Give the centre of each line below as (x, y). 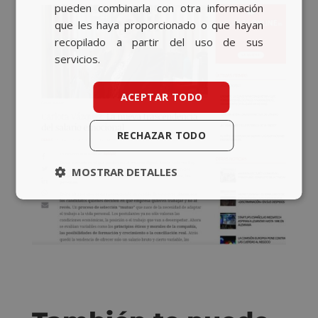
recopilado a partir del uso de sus (159, 42)
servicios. (78, 59)
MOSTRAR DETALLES (125, 171)
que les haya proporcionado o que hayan (159, 24)
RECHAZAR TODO (161, 135)
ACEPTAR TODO (161, 97)
